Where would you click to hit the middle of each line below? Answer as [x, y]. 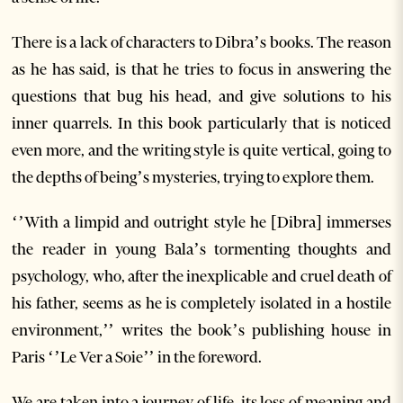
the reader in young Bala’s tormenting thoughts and [201, 249]
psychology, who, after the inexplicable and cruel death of [201, 276]
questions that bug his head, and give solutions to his [201, 96]
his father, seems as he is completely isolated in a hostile [201, 303]
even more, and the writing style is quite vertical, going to [201, 150]
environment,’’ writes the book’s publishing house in [201, 330]
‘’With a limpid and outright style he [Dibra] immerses [201, 222]
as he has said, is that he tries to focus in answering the [201, 69]
